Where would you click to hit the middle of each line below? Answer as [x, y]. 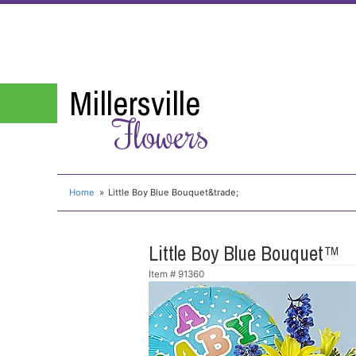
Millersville [135, 103]
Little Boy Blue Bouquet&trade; [174, 192]
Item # [163, 274]
